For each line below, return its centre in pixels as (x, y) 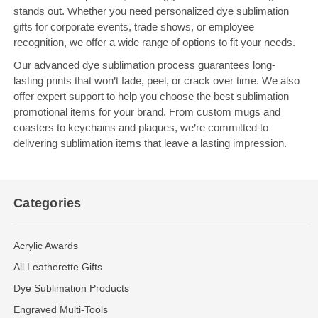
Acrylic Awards (46, 245)
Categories (48, 203)
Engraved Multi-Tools (61, 309)
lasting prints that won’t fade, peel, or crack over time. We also (157, 80)
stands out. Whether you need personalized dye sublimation (152, 11)
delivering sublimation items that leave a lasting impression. (150, 143)
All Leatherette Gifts (58, 267)
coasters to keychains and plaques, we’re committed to (141, 127)
